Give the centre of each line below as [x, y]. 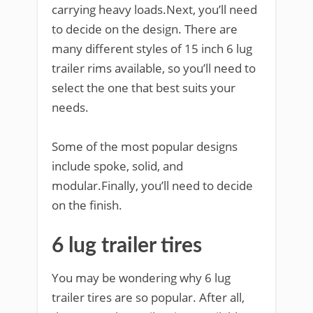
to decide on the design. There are [145, 29]
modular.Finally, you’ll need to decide [152, 185]
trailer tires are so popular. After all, [148, 297]
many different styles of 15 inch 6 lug [152, 49]
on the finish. [87, 205]
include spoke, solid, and [117, 166]
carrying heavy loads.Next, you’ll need [154, 9]
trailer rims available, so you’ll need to [154, 68]
